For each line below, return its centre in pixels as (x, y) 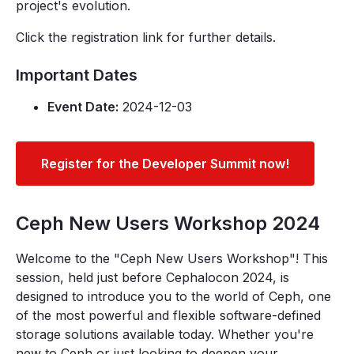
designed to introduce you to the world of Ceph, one (173, 296)
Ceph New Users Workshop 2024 (168, 223)
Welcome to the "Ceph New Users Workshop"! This (172, 258)
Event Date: (83, 106)
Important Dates (77, 75)
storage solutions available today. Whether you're (165, 334)
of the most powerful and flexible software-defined (168, 315)
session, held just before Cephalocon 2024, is (153, 277)
